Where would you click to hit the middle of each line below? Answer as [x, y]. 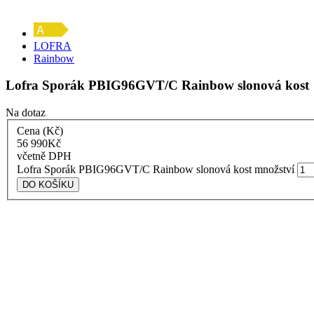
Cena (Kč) [40, 130]
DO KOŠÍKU [48, 184]
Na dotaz [26, 113]
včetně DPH [44, 156]
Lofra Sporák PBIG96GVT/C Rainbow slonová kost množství [156, 169]
